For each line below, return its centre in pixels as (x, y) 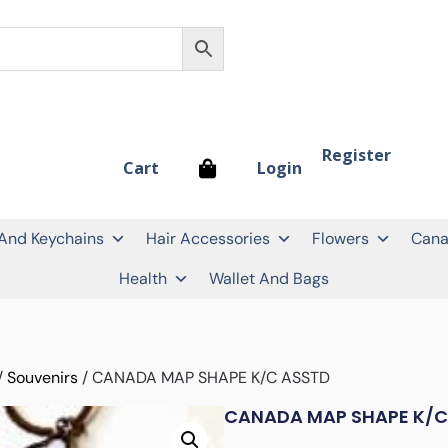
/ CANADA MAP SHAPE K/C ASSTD (203, 377)
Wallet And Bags (269, 278)
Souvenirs (42, 377)
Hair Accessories (208, 238)
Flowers (340, 238)
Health (143, 278)
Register (357, 154)
